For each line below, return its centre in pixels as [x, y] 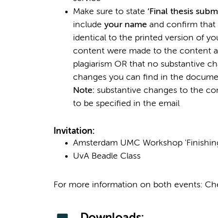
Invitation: [74, 132]
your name [125, 25]
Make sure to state [110, 12]
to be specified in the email [126, 104]
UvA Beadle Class [107, 156]
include [88, 25]
